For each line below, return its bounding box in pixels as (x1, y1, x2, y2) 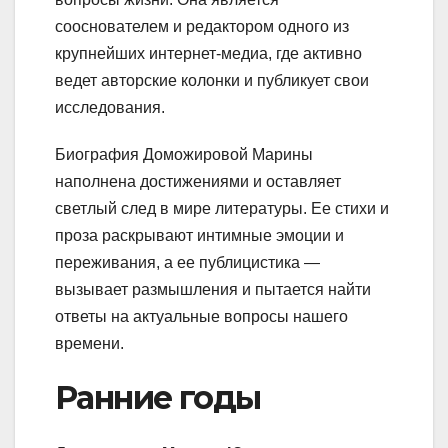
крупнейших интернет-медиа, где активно (55, 44, 362, 62)
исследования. (55, 98, 165, 116)
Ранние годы (55, 377, 261, 417)
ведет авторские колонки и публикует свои (55, 71, 369, 89)
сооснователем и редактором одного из (55, 17, 349, 35)
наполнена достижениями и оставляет (55, 172, 341, 190)
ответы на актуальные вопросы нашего (55, 307, 348, 325)
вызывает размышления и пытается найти (55, 280, 371, 298)
